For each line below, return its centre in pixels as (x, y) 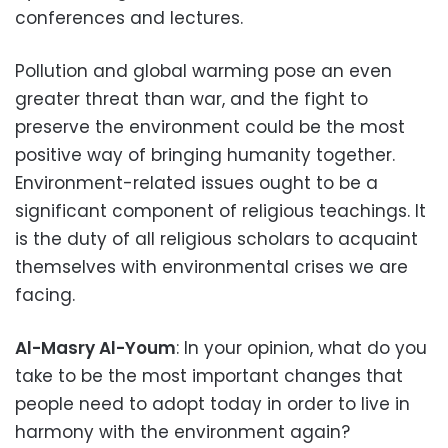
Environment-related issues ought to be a (196, 183)
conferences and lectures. (129, 18)
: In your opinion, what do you (301, 348)
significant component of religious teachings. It (220, 211)
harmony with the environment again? (182, 432)
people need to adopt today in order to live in (212, 404)
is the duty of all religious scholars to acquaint (216, 239)
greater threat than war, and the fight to (191, 99)
